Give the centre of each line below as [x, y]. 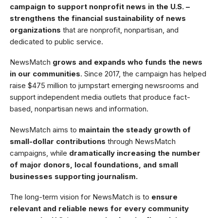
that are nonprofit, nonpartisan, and [120, 30]
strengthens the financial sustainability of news [98, 18]
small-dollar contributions [59, 141]
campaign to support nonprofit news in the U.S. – [100, 6]
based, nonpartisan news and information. [79, 109]
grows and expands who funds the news [127, 62]
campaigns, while [38, 153]
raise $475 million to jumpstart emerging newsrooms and [104, 85]
